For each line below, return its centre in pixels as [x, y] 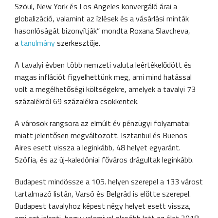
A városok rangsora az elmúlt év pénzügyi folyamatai [102, 123]
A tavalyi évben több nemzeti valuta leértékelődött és [103, 65]
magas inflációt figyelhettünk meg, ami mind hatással [103, 77]
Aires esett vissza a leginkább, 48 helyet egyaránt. [98, 148]
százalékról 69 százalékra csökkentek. [77, 101]
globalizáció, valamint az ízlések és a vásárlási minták [102, 19]
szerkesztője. [78, 43]
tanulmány [38, 43]
